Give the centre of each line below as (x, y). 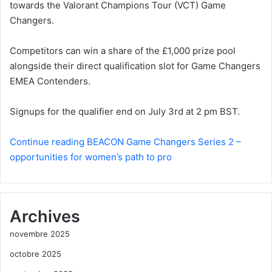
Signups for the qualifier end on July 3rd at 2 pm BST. (125, 112)
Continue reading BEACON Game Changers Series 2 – (125, 142)
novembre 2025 (40, 234)
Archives (45, 217)
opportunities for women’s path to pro (91, 157)
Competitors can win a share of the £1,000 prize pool (123, 51)
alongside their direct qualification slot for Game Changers (135, 66)
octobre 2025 (36, 254)
